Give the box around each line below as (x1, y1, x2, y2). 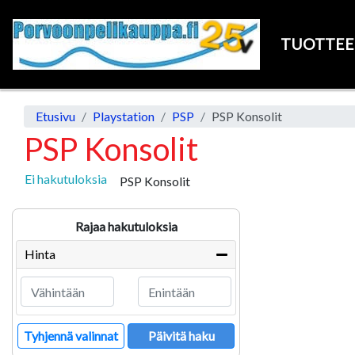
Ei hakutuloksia (25, 171, 107, 186)
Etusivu (36, 109, 75, 124)
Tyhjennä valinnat (24, 327, 118, 343)
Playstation (93, 109, 155, 124)
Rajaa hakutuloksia (74, 219, 177, 235)
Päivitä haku (147, 327, 215, 343)
